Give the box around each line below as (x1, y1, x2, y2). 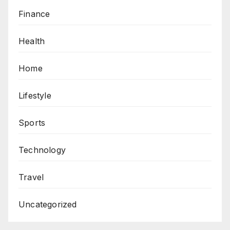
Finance (18, 9, 50, 20)
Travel (18, 172, 44, 183)
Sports (18, 118, 46, 128)
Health (18, 36, 45, 47)
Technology (18, 145, 66, 156)
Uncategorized (18, 199, 77, 210)
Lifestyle (18, 90, 51, 101)
